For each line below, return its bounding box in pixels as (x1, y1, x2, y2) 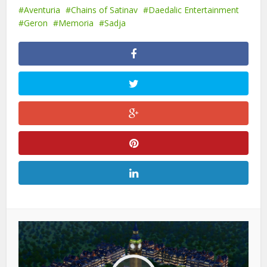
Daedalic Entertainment (148, 4, 240, 16)
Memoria (58, 17, 94, 29)
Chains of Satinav (71, 4, 138, 16)
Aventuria (24, 4, 61, 16)
